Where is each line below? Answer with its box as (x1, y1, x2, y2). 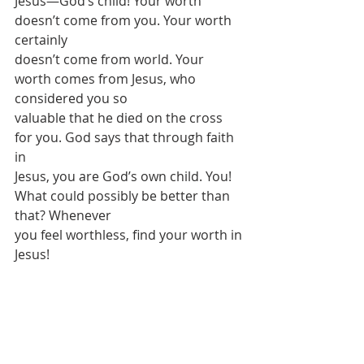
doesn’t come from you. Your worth (15, 11, 235, 29)
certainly (15, 31, 67, 49)
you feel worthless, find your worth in (15, 226, 245, 244)
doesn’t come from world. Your (15, 50, 207, 68)
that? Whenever (15, 206, 111, 224)
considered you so (15, 89, 128, 107)
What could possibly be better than (15, 187, 233, 205)
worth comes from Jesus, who (15, 70, 199, 88)
